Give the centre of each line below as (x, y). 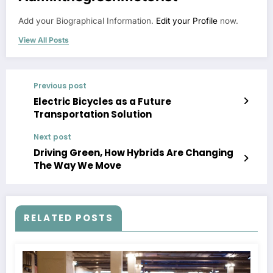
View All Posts (44, 40)
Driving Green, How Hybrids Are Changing (133, 153)
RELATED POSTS (69, 218)
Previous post (60, 86)
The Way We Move (77, 166)
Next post (52, 137)
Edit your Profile (187, 21)
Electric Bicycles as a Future (102, 102)
